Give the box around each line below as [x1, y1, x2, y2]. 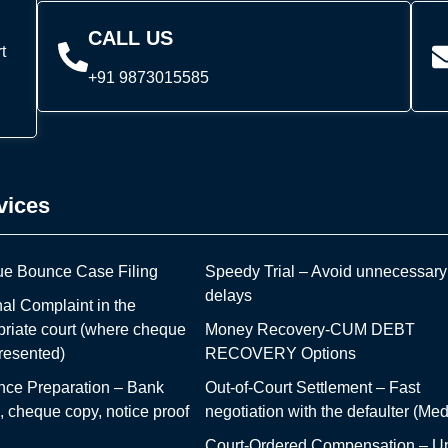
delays [205, 287, 253, 305]
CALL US [88, 27, 174, 50]
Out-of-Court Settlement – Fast [205, 379, 421, 397]
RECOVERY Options [205, 345, 357, 363]
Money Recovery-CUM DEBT [205, 321, 416, 339]
